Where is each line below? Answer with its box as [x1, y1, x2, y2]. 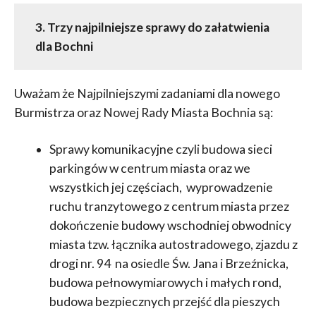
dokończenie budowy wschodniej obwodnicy [49, 217, 291, 233]
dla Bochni [35, 38, 93, 54]
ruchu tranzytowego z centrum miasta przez [49, 198, 289, 214]
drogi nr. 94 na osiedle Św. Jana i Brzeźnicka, [49, 255, 288, 271]
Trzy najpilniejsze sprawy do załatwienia [47, 19, 269, 35]
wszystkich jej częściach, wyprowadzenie [49, 179, 273, 195]
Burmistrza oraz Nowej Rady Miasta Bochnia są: [13, 104, 273, 120]
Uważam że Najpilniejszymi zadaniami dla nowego [13, 85, 280, 101]
